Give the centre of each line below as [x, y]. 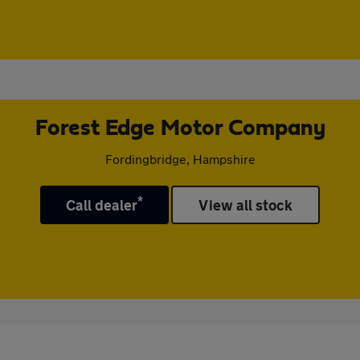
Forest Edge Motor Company [180, 129]
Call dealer [102, 205]
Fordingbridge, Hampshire [180, 159]
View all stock [246, 205]
